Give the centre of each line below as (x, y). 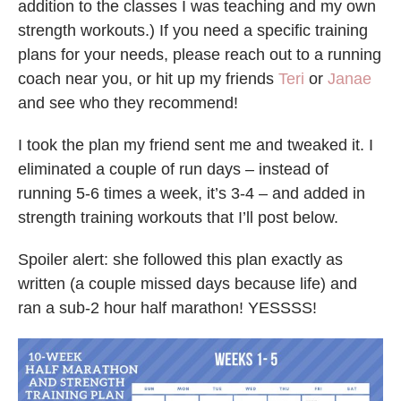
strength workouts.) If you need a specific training (193, 31)
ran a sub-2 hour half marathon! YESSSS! (167, 308)
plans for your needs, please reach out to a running (200, 55)
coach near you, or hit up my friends (148, 79)
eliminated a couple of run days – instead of (173, 170)
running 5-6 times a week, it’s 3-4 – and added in (192, 194)
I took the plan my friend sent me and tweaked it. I (196, 145)
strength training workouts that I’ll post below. (178, 218)
